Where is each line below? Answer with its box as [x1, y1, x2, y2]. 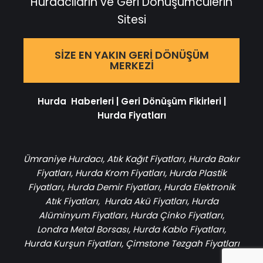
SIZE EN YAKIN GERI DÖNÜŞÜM [54, 48, 209, 63]
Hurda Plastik [169, 167, 227, 180]
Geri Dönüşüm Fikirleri [120, 95, 221, 108]
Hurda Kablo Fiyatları [133, 223, 224, 236]
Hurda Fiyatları [97, 109, 166, 122]
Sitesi [117, 12, 146, 28]
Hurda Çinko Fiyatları [130, 209, 222, 222]
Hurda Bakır [188, 153, 240, 166]
